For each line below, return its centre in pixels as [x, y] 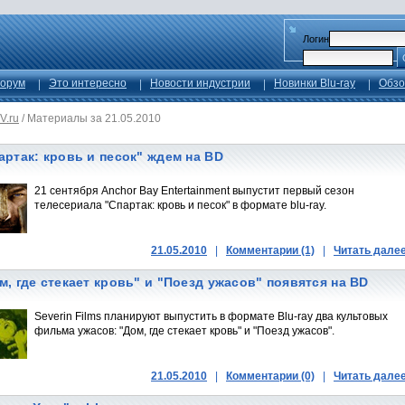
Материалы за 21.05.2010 [94, 118]
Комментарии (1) [270, 250]
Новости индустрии [200, 83]
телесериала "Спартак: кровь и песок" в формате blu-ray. [180, 205]
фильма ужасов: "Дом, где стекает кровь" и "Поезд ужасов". [184, 331]
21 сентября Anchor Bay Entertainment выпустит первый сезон [194, 191]
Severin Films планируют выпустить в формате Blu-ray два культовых [211, 316]
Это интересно [88, 83]
